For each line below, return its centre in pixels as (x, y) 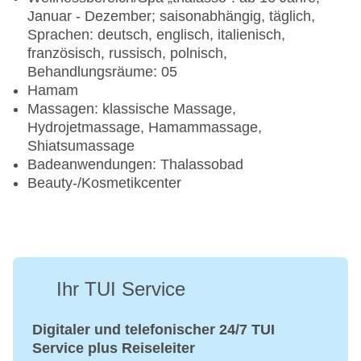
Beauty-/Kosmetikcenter (104, 183)
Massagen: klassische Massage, (132, 109)
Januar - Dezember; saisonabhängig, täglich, (171, 17)
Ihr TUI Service (121, 289)
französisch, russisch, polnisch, (127, 54)
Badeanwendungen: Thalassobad (135, 165)
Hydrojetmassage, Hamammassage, (145, 128)
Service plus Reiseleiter (114, 349)
